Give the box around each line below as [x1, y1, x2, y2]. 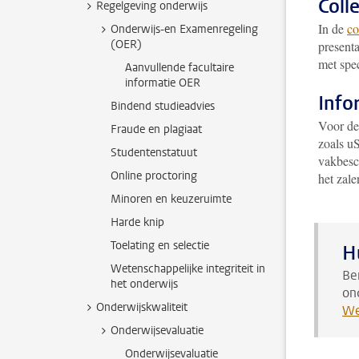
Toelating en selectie [111, 238, 209, 253]
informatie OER [125, 75, 200, 91]
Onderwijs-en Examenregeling [111, 22, 258, 37]
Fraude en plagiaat [111, 122, 202, 137]
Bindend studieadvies [111, 99, 215, 114]
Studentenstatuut [111, 145, 197, 160]
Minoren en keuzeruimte [111, 192, 232, 207]
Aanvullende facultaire [125, 60, 234, 75]
